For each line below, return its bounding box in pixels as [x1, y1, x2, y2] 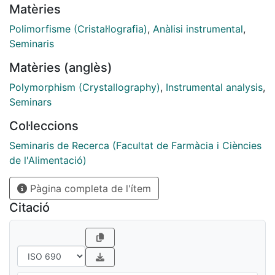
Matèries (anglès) [9, 60, 112, 75]
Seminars [9, 95, 52, 108]
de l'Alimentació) [9, 153, 87, 166]
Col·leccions [9, 118, 79, 133]
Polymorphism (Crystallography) [9, 80, 160, 93]
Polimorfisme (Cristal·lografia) [9, 22, 147, 35]
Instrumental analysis [166, 80, 263, 93]
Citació [9, 199, 50, 215]
